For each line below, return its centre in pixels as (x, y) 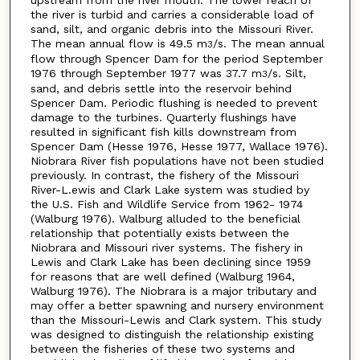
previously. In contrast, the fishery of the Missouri (164, 176)
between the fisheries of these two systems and (162, 349)
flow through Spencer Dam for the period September (176, 59)
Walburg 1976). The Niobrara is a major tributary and (173, 291)
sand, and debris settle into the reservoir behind (161, 89)
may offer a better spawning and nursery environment (177, 306)
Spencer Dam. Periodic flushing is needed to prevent (174, 103)
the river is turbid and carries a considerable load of (172, 15)
